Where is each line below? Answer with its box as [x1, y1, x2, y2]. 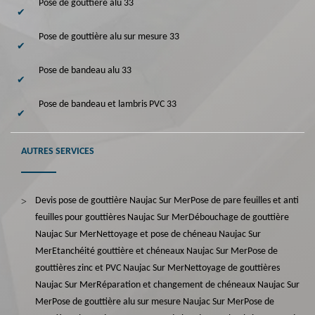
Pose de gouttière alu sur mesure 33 [39, 31, 179, 42]
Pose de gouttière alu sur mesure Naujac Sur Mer [52, 296, 244, 307]
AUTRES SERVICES [21, 146, 94, 157]
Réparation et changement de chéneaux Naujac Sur [96, 279, 300, 290]
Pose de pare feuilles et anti [191, 195, 299, 206]
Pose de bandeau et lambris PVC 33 [39, 98, 176, 110]
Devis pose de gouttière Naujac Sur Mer [35, 195, 191, 206]
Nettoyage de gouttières [184, 262, 280, 274]
